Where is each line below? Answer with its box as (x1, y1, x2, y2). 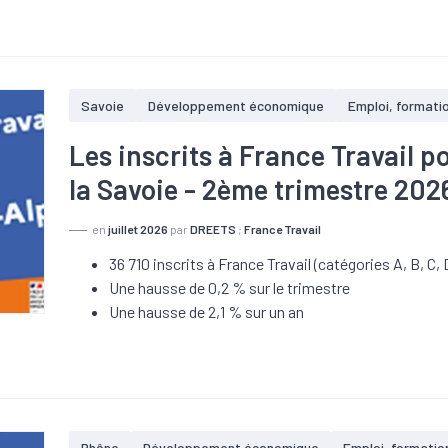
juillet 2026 (108, 222, 169, 236)
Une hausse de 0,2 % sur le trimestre (109, 278, 351, 297)
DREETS (190, 222, 237, 236)
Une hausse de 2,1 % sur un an (109, 302, 305, 321)
